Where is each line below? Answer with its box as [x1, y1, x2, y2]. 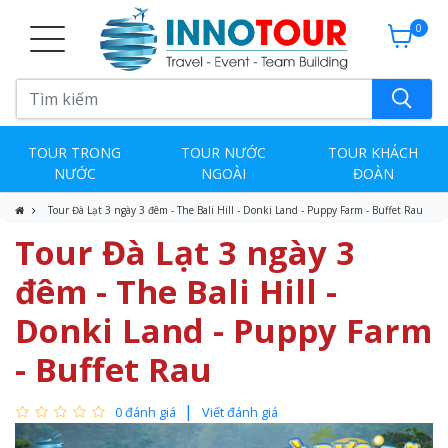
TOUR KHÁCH [328, 142, 419, 162]
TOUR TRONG [28, 142, 122, 162]
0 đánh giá [115, 402, 176, 421]
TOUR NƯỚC [181, 142, 267, 162]
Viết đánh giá [202, 402, 278, 421]
